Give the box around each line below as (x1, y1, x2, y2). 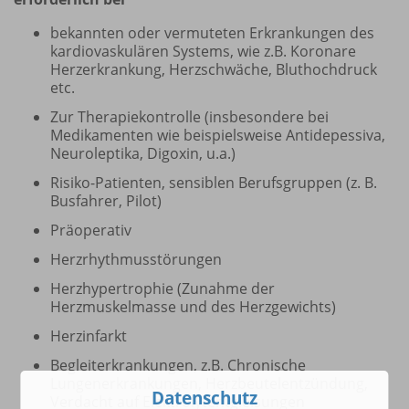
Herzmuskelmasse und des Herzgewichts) (50, 297, 336, 318)
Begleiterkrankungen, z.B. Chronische (50, 355, 306, 376)
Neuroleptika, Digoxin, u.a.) (50, 143, 236, 164)
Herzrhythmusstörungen (50, 249, 222, 270)
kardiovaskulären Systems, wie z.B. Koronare (50, 41, 356, 62)
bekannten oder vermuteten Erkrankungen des (50, 23, 374, 44)
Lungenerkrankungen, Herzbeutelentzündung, (50, 373, 368, 394)
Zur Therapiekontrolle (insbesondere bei (50, 107, 329, 128)
